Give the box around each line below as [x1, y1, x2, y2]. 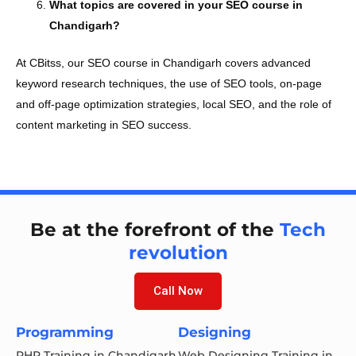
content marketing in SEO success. [16, 118, 192, 131]
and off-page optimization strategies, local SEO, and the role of [16, 97, 331, 110]
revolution [128, 241, 228, 264]
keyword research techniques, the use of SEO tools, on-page [16, 76, 322, 90]
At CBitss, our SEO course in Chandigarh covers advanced [16, 56, 311, 69]
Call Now [153, 283, 203, 298]
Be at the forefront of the [30, 218, 280, 241]
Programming [16, 323, 114, 340]
